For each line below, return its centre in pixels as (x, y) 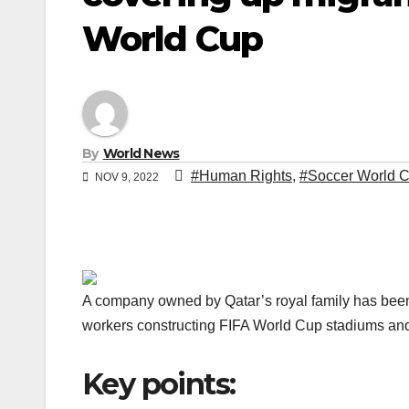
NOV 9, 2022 (127, 178)
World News (141, 154)
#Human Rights (241, 176)
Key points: (159, 384)
